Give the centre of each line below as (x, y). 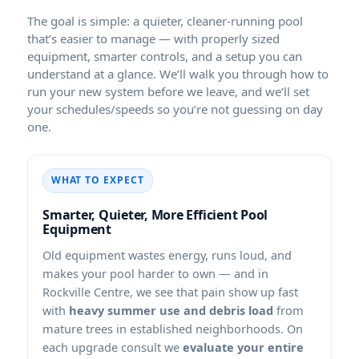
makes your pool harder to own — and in (155, 273)
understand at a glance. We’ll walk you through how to (178, 73)
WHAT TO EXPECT (98, 180)
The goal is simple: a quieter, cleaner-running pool (165, 20)
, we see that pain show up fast (214, 291)
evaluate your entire (243, 347)
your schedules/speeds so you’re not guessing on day (175, 109)
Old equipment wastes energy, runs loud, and (167, 254)
